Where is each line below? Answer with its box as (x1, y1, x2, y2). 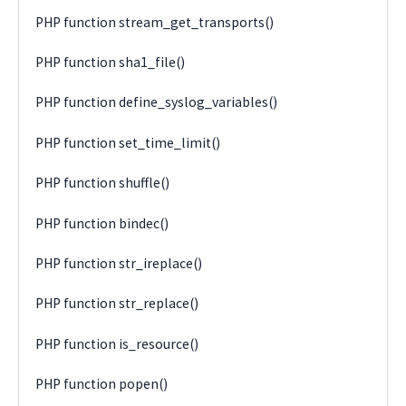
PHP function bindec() (35, 214, 169, 232)
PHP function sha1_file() (35, 53, 186, 72)
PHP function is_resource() (35, 334, 199, 353)
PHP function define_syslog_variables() (35, 93, 278, 111)
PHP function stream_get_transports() (35, 13, 275, 31)
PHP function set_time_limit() (35, 133, 221, 151)
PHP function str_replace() (35, 295, 199, 313)
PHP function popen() (35, 375, 169, 393)
